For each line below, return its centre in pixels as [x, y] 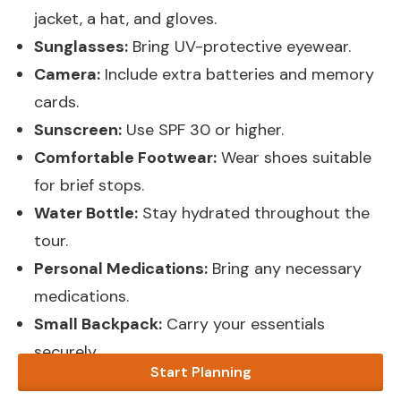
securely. [66, 352]
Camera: [67, 75]
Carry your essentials [243, 324]
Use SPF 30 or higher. [203, 130]
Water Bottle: [86, 213]
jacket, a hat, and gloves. [125, 19]
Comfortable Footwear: [125, 158]
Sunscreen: [78, 130]
